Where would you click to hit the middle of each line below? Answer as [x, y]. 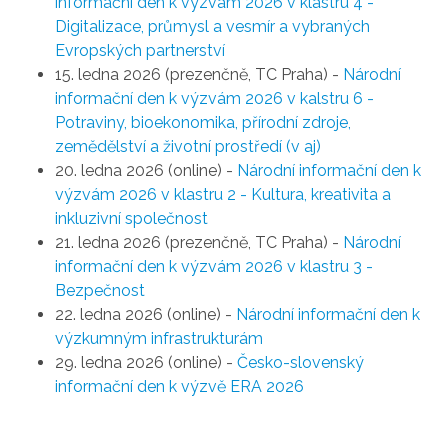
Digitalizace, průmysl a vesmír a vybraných [212, 26]
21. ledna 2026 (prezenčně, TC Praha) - [199, 242]
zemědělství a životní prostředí [168, 146]
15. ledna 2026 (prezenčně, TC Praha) [191, 74]
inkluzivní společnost [133, 218]
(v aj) [301, 146]
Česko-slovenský [300, 362]
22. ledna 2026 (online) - [145, 314]
